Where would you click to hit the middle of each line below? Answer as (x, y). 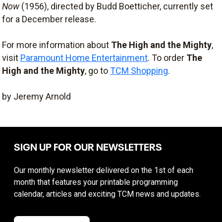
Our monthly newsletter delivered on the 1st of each (104, 170)
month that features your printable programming (96, 182)
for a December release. (49, 19)
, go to (97, 71)
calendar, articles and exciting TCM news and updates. (107, 194)
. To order (167, 58)
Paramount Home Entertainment (84, 58)
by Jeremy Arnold (36, 96)
